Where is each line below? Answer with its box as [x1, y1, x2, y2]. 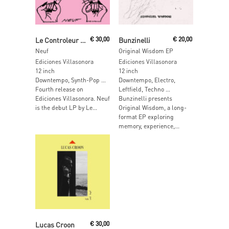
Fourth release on [35, 85, 83, 93]
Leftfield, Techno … [118, 85, 170, 93]
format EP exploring [118, 113, 174, 121]
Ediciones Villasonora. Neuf [35, 95, 110, 102]
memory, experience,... [118, 122, 179, 130]
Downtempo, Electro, [118, 76, 175, 84]
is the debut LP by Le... [35, 104, 97, 111]
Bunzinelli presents [118, 95, 172, 102]
